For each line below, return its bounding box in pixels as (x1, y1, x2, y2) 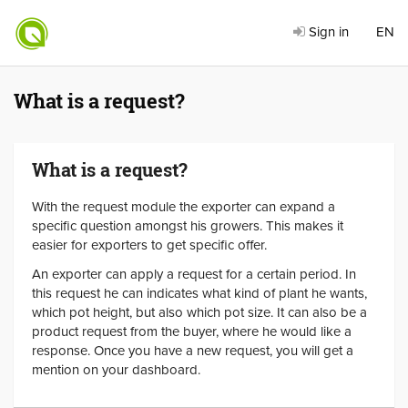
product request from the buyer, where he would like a (32, 322, 352, 340)
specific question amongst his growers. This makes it (32, 218, 343, 234)
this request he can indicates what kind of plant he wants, (32, 284, 367, 301)
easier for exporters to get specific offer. (32, 237, 267, 253)
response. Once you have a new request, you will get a (32, 342, 353, 359)
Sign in (305, 24, 349, 40)
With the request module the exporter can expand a (32, 199, 335, 215)
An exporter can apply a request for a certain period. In (32, 265, 356, 282)
